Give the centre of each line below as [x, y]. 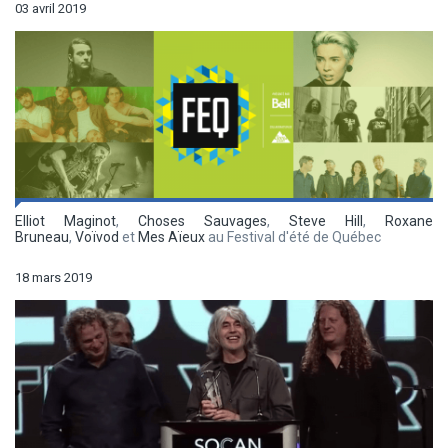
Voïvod [97, 237]
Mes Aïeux [171, 237]
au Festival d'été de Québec [293, 237]
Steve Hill [326, 221]
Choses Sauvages [202, 221]
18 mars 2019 [53, 278]
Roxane [409, 221]
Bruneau [42, 237]
